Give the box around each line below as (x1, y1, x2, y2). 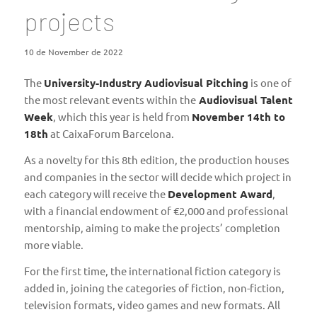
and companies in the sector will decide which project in (23, 170, 292, 184)
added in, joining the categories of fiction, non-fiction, (23, 280, 284, 294)
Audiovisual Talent (195, 93, 293, 108)
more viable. (23, 238, 83, 252)
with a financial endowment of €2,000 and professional (23, 204, 288, 218)
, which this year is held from (52, 110, 192, 124)
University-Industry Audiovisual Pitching (43, 76, 248, 91)
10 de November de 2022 (23, 45, 123, 57)
